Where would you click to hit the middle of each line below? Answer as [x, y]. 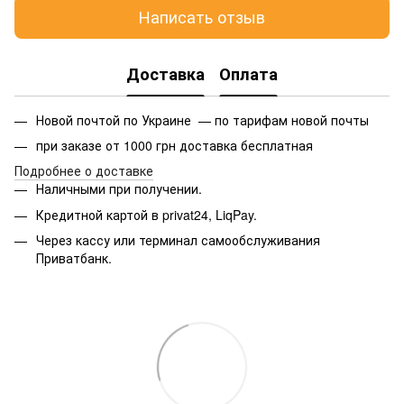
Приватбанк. [74, 258]
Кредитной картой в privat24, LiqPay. [147, 214]
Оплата [248, 74]
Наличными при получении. [119, 189]
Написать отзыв [202, 17]
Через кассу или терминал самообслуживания [178, 240]
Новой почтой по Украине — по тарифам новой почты [202, 119]
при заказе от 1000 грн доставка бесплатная [174, 145]
